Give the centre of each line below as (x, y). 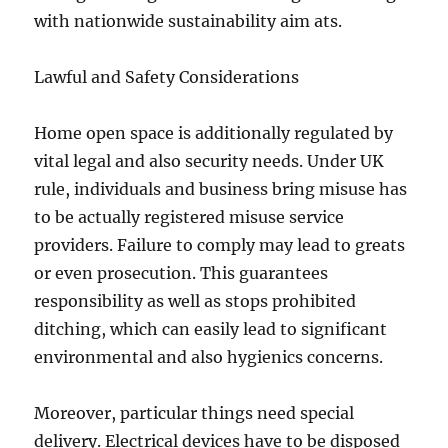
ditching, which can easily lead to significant (211, 329)
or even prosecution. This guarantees (181, 273)
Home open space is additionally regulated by (214, 133)
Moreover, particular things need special (194, 413)
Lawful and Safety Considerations (167, 77)
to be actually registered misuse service (189, 217)
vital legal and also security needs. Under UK (209, 161)
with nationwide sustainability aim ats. (188, 21)
